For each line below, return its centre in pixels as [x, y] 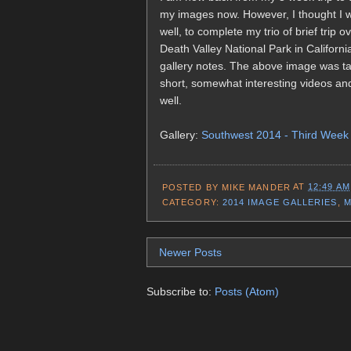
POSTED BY [192, 187]
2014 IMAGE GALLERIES [280, 202]
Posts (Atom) [247, 292]
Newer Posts [190, 253]
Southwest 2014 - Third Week [275, 134]
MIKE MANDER [256, 187]
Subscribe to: [181, 292]
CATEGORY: [192, 202]
